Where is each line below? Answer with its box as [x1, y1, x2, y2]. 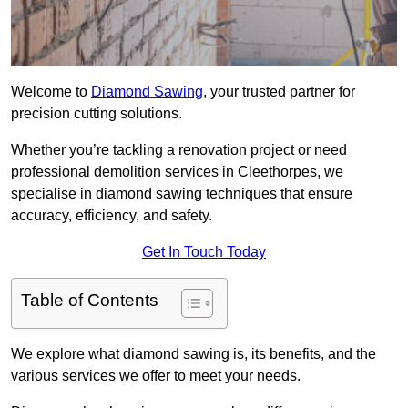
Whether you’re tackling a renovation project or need [11, 142, 347, 158]
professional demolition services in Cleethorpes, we [11, 164, 343, 180]
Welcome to [11, 84, 91, 100]
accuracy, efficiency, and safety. [11, 208, 212, 224]
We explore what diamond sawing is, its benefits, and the [11, 346, 376, 362]
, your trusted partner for [203, 84, 355, 100]
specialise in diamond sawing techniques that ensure [11, 186, 352, 202]
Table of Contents [21, 291, 158, 311]
